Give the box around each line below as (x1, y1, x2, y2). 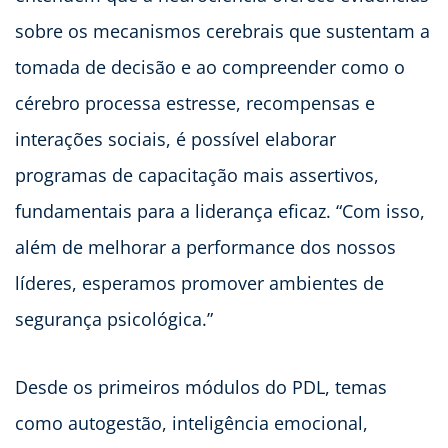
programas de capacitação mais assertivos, (15, 163, 379, 188)
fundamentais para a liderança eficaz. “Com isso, (15, 199, 425, 224)
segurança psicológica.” (15, 307, 213, 332)
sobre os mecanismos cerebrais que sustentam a (15, 19, 430, 44)
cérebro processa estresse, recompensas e (15, 91, 375, 116)
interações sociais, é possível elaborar (15, 127, 336, 152)
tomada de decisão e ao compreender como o (15, 55, 405, 80)
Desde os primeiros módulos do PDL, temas (15, 375, 387, 400)
